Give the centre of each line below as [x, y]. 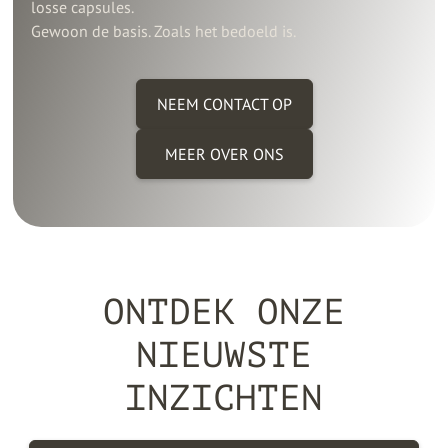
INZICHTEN [224, 397]
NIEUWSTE [224, 354]
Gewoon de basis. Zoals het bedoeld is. [164, 30]
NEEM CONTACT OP [224, 103]
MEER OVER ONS [224, 153]
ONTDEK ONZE [224, 311]
